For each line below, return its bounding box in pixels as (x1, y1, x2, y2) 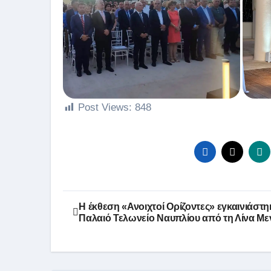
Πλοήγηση (62, 191, 149, 214)
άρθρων (62, 216, 126, 238)
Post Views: (78, 102, 132, 114)
